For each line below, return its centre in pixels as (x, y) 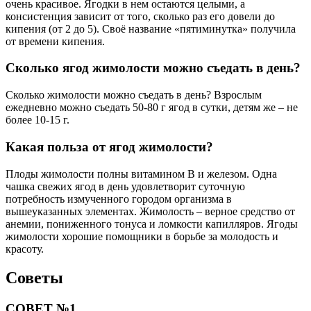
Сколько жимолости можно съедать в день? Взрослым (134, 95)
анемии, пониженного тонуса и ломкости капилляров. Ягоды (152, 224)
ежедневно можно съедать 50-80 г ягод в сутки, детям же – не (152, 108)
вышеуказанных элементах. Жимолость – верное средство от (150, 211)
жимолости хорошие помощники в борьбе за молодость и (142, 236)
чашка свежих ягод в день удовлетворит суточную (125, 186)
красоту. (25, 249)
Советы (34, 278)
